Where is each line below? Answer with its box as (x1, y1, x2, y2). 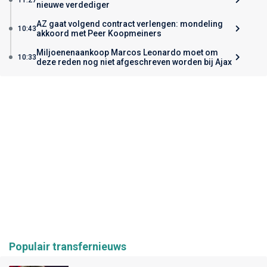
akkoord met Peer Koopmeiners (36, 28, 162, 38)
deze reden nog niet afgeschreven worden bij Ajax (36, 57, 232, 67)
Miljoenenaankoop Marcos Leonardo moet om (36, 47, 218, 57)
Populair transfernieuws (9, 240, 126, 253)
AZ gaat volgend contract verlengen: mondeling (36, 18, 223, 29)
